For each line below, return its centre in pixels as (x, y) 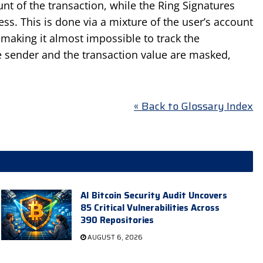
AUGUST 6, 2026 (114, 237)
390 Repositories (117, 220)
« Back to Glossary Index (194, 107)
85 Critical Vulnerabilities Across (150, 208)
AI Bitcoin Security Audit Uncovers (154, 195)
